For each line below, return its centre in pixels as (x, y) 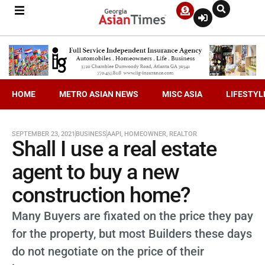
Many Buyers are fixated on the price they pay (132, 216)
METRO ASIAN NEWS (99, 94)
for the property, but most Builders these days (132, 233)
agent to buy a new (96, 172)
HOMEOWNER (145, 134)
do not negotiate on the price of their (108, 251)
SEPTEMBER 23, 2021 (43, 134)
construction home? (101, 195)
